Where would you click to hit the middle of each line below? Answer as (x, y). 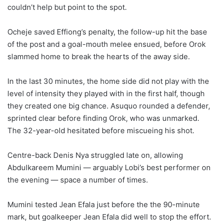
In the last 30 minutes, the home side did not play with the (108, 81)
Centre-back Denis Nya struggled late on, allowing (95, 155)
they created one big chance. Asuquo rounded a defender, (109, 106)
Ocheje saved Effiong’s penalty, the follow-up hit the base (107, 32)
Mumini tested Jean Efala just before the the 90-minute (104, 205)
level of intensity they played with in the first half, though (106, 94)
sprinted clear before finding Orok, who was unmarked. (103, 118)
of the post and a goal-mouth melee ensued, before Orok (107, 44)
